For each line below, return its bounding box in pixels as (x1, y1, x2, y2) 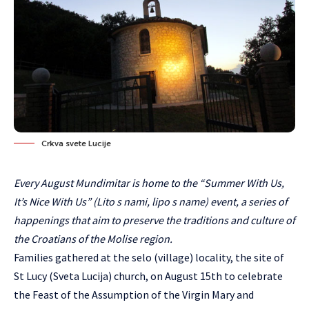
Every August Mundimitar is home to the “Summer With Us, (14, 176, 284, 190)
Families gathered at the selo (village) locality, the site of (14, 250, 284, 264)
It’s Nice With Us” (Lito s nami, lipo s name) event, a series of (14, 195, 288, 208)
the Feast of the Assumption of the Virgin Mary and (14, 288, 254, 301)
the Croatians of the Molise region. (14, 232, 172, 246)
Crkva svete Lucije (41, 139, 111, 148)
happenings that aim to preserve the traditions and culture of (14, 213, 295, 227)
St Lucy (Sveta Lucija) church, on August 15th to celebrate (14, 269, 283, 283)
